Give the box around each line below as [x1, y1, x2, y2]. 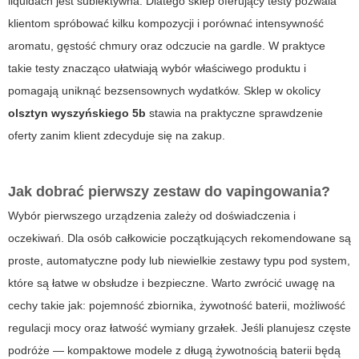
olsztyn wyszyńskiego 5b [8, 107, 146, 120]
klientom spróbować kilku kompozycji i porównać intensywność [8, 17, 324, 30]
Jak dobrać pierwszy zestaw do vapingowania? [8, 184, 330, 200]
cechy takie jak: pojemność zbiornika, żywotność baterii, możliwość [8, 299, 345, 313]
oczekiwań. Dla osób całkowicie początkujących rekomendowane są [8, 232, 351, 245]
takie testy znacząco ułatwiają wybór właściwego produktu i [8, 62, 306, 75]
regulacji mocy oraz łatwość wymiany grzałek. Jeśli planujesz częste [8, 321, 351, 335]
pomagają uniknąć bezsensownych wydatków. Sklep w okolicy [8, 84, 321, 98]
